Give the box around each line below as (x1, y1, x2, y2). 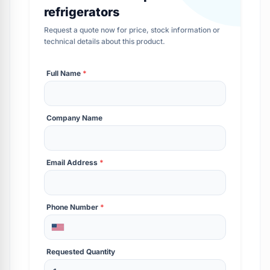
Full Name (46, 68, 83, 78)
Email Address (46, 157, 99, 167)
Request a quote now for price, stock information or (44, 25, 220, 34)
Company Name (46, 113, 102, 122)
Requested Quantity (46, 246, 115, 256)
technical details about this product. (44, 36, 165, 46)
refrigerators (44, 4, 119, 19)
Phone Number (46, 202, 100, 212)
